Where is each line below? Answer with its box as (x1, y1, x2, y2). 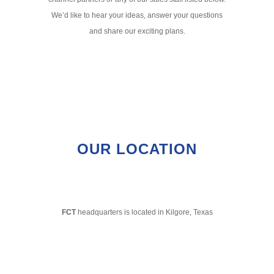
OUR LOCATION (77, 141, 197, 157)
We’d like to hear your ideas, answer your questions (51, 11, 223, 20)
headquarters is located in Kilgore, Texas (75, 208, 213, 217)
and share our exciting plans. (89, 27, 185, 35)
